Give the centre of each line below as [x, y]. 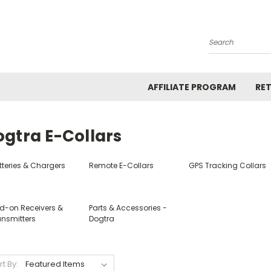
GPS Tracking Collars [228, 165]
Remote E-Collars [121, 165]
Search [224, 47]
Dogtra [101, 219]
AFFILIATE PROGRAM [192, 87]
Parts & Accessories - [128, 208]
